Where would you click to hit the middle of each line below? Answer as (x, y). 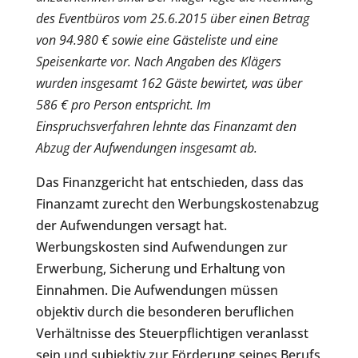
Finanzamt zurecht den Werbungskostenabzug (177, 204)
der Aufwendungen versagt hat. (131, 226)
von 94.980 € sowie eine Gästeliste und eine (157, 40)
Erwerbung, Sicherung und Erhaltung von (160, 269)
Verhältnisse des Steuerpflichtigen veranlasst (172, 334)
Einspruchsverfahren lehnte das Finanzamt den (166, 127)
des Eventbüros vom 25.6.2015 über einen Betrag (172, 19)
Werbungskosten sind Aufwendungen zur (161, 247)
